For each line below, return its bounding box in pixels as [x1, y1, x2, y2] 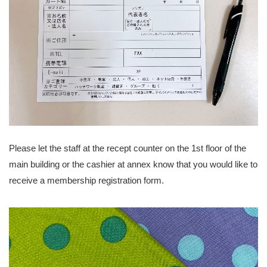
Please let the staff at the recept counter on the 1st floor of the [9, 143, 246, 154]
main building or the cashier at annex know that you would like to [9, 159, 257, 170]
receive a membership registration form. [9, 175, 164, 186]
